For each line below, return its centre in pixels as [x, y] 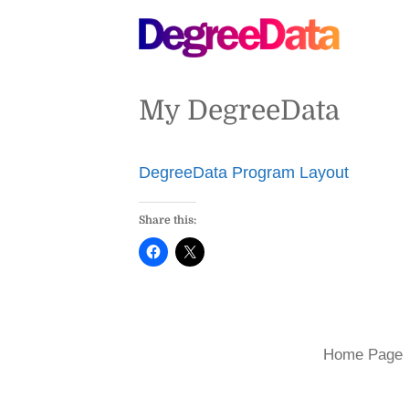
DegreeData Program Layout [244, 172]
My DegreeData [239, 110]
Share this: [168, 220]
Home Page [363, 354]
